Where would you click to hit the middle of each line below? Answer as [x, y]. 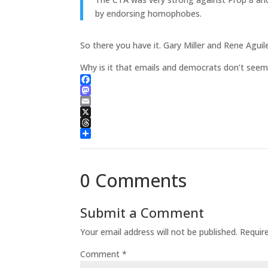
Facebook [100, 90]
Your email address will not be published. [159, 232]
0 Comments [134, 181]
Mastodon [101, 101]
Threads [96, 133]
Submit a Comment [142, 213]
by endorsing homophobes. [149, 14]
